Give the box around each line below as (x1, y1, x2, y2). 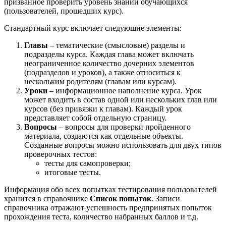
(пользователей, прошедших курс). (4, 6, 124, 15)
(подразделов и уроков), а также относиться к (24, 68, 181, 77)
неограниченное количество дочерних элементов (24, 59, 194, 68)
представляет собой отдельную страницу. (24, 113, 166, 122)
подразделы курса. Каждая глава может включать (24, 49, 194, 59)
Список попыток (90, 194, 151, 203)
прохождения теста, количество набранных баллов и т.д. (4, 212, 198, 221)
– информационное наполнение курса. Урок (47, 86, 202, 95)
